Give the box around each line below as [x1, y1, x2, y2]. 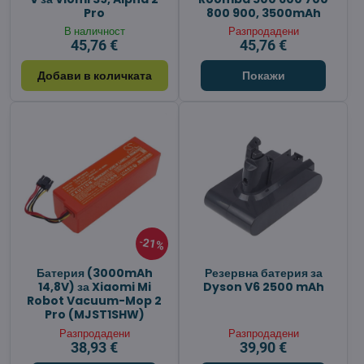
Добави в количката [37, 69, 152, 83]
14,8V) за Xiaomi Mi [37, 279, 151, 296]
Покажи [241, 69, 285, 83]
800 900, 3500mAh [206, 5, 321, 21]
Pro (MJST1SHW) [44, 306, 145, 323]
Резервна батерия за [204, 265, 323, 282]
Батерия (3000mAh [36, 265, 153, 282]
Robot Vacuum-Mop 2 [27, 292, 162, 310]
